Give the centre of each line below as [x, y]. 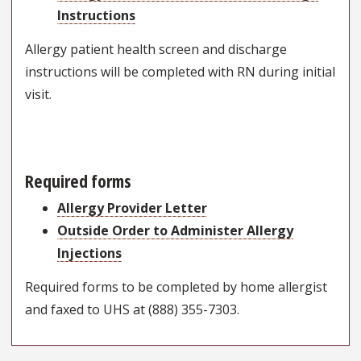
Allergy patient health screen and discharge [156, 49]
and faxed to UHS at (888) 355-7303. [132, 309]
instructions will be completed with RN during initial [180, 71]
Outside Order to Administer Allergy [175, 230]
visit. [38, 94]
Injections [89, 253]
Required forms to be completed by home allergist [176, 286]
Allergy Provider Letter [132, 207]
